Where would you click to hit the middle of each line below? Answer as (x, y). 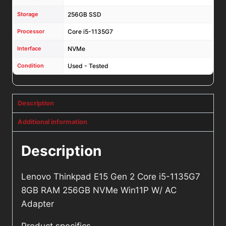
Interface (29, 49)
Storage (28, 14)
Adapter (38, 204)
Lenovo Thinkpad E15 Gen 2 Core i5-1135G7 (111, 177)
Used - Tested (88, 66)
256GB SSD (84, 15)
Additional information (52, 122)
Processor (31, 32)
